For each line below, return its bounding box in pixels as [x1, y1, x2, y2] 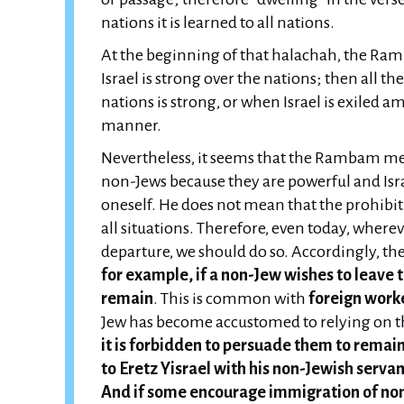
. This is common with [153, 289, 308, 308]
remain [101, 289, 153, 308]
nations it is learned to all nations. [101, 14, 335, 32]
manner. [101, 116, 161, 134]
